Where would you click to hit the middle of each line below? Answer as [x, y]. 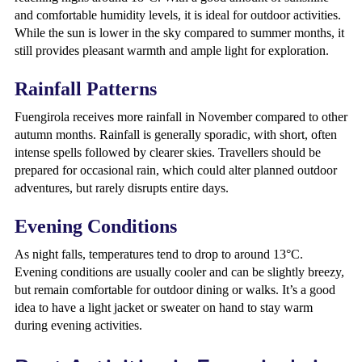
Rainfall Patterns [86, 89]
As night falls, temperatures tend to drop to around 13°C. [159, 254]
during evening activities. [78, 325]
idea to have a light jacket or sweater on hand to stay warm [164, 307]
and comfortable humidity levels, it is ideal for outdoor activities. [178, 15]
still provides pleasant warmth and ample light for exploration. [172, 51]
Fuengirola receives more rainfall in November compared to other [181, 117]
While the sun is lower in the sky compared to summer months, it [179, 33]
